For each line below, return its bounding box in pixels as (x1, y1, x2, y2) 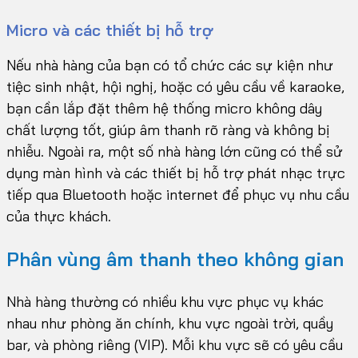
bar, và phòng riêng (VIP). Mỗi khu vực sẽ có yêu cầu (6, 336, 343, 355)
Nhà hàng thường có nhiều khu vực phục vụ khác (6, 292, 324, 312)
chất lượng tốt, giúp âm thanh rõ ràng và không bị (6, 121, 330, 140)
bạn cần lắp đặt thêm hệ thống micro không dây (6, 99, 322, 118)
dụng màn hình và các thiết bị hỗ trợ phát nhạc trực (6, 164, 345, 183)
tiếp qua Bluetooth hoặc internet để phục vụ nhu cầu (6, 185, 349, 205)
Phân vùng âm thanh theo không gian (6, 247, 344, 272)
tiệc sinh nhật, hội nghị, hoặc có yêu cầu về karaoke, (6, 78, 344, 97)
